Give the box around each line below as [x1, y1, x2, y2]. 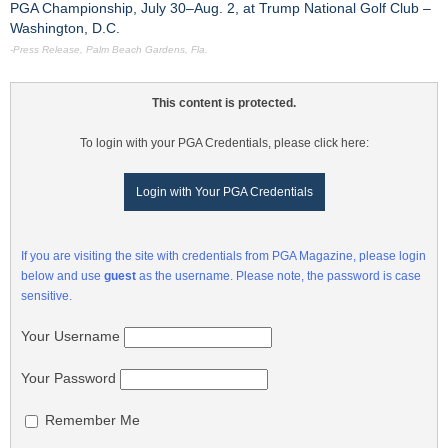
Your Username [21, 328, 120, 345]
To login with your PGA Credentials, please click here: [79, 136, 369, 151]
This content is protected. [152, 96, 296, 111]
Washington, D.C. [10, 20, 120, 37]
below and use [21, 269, 104, 284]
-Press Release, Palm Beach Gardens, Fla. [10, 44, 208, 56]
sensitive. [21, 289, 72, 304]
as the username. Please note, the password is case [136, 269, 421, 284]
